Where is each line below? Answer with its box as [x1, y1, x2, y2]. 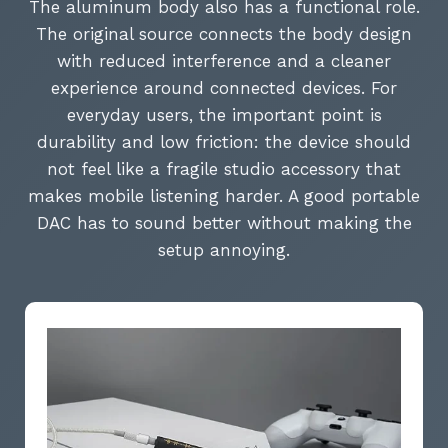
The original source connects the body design [36, 24, 412, 45]
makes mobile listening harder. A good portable [28, 186, 420, 207]
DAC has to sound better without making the [36, 213, 412, 234]
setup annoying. [158, 240, 290, 261]
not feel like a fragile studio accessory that [47, 159, 401, 180]
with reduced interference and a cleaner [57, 51, 391, 72]
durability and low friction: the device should [37, 132, 411, 153]
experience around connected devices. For [51, 78, 397, 99]
